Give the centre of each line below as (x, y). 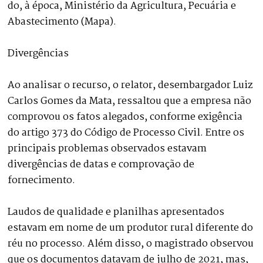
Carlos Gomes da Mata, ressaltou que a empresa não (130, 101)
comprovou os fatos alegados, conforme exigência (125, 117)
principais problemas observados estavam (107, 149)
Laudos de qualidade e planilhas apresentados (116, 212)
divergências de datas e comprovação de (101, 164)
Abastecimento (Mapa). (62, 22)
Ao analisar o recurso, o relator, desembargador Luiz (131, 85)
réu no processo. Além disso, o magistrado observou (131, 244)
